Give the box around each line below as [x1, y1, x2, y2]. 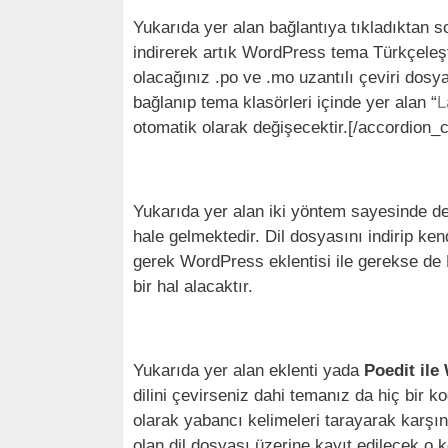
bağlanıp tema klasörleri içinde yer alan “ [133, 93, 437, 112]
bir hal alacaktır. [133, 277, 253, 296]
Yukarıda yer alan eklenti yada [133, 361, 364, 380]
